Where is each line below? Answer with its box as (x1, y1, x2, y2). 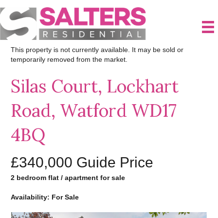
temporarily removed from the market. (11, 55, 128, 63)
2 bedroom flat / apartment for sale (11, 173, 126, 182)
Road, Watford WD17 (11, 99, 177, 122)
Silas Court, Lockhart (11, 74, 179, 97)
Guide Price (76, 154, 154, 170)
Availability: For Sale (11, 193, 79, 201)
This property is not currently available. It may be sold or (11, 45, 184, 54)
